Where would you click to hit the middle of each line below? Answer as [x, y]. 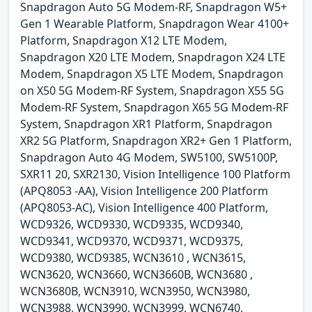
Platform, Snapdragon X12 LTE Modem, [124, 40]
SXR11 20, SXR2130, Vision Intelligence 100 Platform [155, 174]
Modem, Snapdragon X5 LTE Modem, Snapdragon [152, 73]
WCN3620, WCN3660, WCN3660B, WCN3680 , [136, 274]
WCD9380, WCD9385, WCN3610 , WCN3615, [133, 257]
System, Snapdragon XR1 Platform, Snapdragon [146, 124]
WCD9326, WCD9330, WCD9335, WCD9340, [132, 224]
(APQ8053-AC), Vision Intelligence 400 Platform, [144, 207]
